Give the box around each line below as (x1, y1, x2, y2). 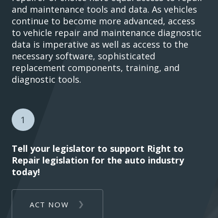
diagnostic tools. (12, 73, 81, 85)
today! (12, 165, 40, 178)
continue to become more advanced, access (12, 15, 195, 27)
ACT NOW (30, 199, 72, 209)
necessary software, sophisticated (12, 50, 155, 62)
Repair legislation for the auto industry (12, 154, 184, 166)
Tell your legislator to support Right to (12, 142, 183, 154)
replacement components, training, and (12, 61, 180, 73)
